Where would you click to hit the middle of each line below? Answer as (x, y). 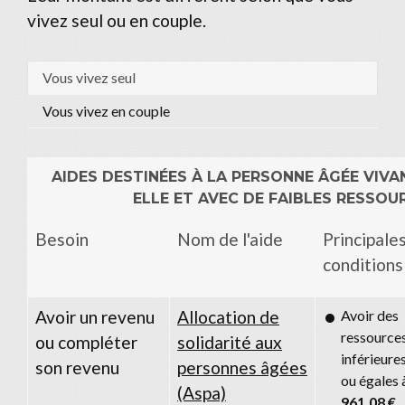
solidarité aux (230, 342)
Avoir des (370, 315)
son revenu (77, 367)
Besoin (62, 239)
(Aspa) (202, 392)
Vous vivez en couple (106, 110)
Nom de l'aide (230, 239)
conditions (363, 264)
